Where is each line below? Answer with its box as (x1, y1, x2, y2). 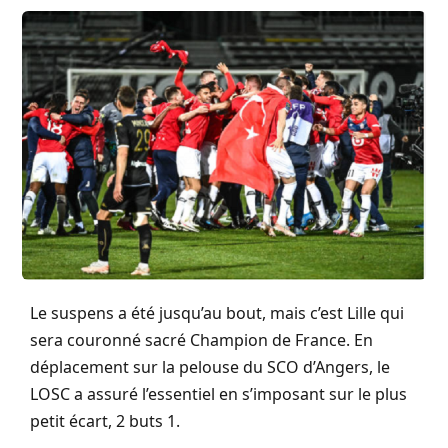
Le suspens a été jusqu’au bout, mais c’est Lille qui (30, 301, 404, 324)
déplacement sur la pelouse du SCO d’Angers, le (30, 355, 390, 378)
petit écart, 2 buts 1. (30, 409, 180, 432)
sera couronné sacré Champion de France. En (30, 328, 373, 351)
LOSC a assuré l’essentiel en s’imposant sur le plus (30, 382, 407, 405)
